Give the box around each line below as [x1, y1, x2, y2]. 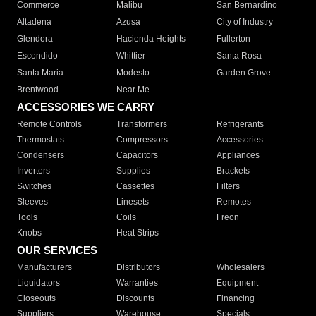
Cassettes [116, 181, 155, 192]
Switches [17, 181, 51, 192]
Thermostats [17, 135, 64, 145]
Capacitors [116, 150, 159, 161]
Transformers [116, 119, 168, 130]
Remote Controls [17, 119, 82, 130]
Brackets [216, 166, 250, 176]
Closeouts [17, 293, 56, 304]
